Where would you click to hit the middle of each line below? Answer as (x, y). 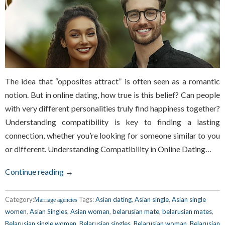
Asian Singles (48, 211)
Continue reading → (39, 171)
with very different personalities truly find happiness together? (113, 108)
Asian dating (114, 199)
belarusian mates (187, 211)
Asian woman (90, 211)
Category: (20, 199)
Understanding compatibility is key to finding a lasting (113, 122)
